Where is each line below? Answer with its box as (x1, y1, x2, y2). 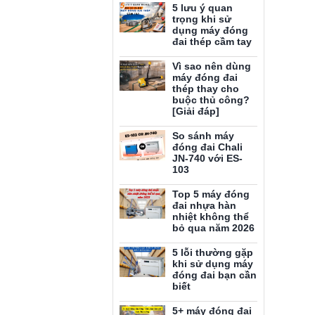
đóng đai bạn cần (172, 269, 257, 281)
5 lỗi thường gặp (172, 247, 253, 258)
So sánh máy (172, 130, 234, 141)
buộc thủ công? (172, 94, 250, 105)
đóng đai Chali (172, 141, 243, 153)
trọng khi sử (172, 13, 231, 25)
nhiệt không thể (172, 211, 249, 222)
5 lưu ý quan (172, 2, 233, 13)
